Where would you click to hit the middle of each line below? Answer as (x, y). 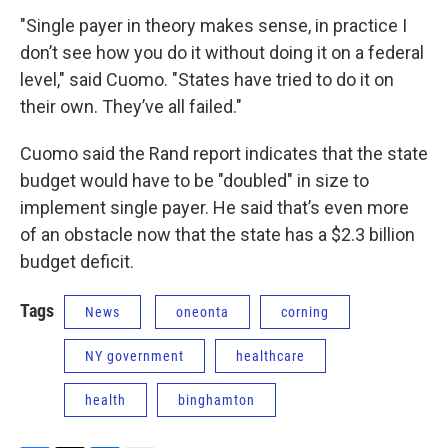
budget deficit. (77, 261)
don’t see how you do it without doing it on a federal (222, 52)
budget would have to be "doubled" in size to (194, 180)
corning (305, 312)
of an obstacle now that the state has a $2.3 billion (217, 234)
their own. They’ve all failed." (131, 106)
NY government (134, 356)
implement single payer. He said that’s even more (214, 207)
